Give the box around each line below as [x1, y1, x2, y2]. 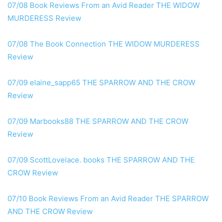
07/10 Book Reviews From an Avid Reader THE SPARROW [7, 194, 209, 204]
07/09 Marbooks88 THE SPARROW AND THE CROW [7, 116, 188, 126]
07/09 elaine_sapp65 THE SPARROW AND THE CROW [7, 78, 195, 88]
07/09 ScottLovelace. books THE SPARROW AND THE [7, 155, 195, 165]
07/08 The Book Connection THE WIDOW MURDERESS [7, 39, 200, 49]
